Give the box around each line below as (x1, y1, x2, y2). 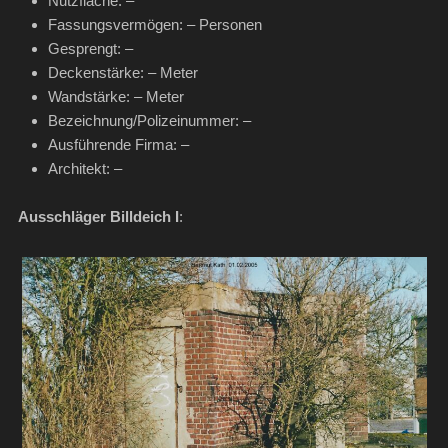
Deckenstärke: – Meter (47, 64, 222, 82)
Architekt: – (47, 160, 122, 178)
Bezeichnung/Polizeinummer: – (47, 112, 251, 130)
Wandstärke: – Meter (47, 88, 184, 106)
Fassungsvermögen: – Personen (47, 16, 262, 34)
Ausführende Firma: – (47, 136, 189, 154)
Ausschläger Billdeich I (17, 208, 179, 226)
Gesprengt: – (47, 40, 133, 58)
